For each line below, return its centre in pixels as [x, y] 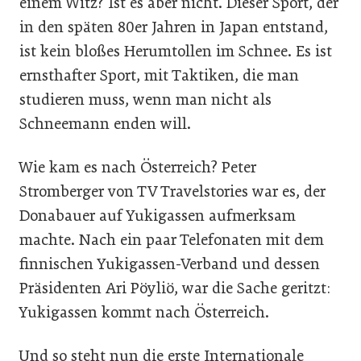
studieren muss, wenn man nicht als [145, 100]
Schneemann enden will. [105, 124]
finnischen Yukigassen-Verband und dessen [170, 264]
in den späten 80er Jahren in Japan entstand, [174, 27]
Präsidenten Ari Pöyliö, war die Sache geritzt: [175, 288]
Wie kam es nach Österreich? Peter [138, 167]
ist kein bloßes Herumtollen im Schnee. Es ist [176, 51]
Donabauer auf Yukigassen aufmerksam [158, 216]
